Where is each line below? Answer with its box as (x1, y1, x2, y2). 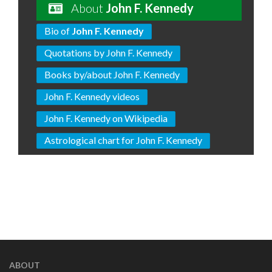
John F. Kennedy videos (44, 90, 140, 102)
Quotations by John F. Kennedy (44, 47, 172, 58)
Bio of (44, 25, 72, 36)
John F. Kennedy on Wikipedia (44, 112, 168, 124)
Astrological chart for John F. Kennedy (44, 134, 202, 146)
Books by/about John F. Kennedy (44, 69, 180, 80)
